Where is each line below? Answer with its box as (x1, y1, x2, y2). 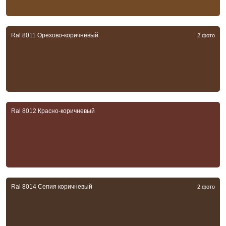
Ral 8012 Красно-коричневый (11, 107, 95, 115)
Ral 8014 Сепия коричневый (11, 183, 92, 191)
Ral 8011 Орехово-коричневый (11, 32, 98, 39)
